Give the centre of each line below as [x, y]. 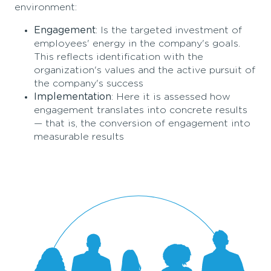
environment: [46, 8]
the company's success [89, 84]
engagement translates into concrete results [141, 110]
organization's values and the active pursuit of [145, 70]
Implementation [73, 97]
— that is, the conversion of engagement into [142, 124]
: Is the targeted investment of [169, 31]
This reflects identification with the [119, 57]
